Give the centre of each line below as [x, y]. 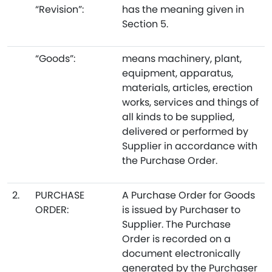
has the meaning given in [183, 9]
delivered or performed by [185, 131]
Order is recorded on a [176, 239]
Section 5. [145, 24]
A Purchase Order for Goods [189, 195]
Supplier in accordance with [190, 146]
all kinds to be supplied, [178, 117]
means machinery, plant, [182, 59]
